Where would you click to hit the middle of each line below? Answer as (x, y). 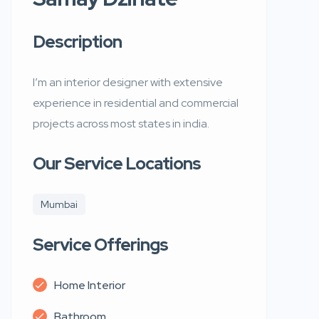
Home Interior (90, 285)
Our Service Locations (117, 163)
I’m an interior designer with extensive (128, 82)
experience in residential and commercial (136, 103)
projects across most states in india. (121, 123)
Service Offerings (100, 244)
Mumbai (59, 204)
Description (77, 41)
